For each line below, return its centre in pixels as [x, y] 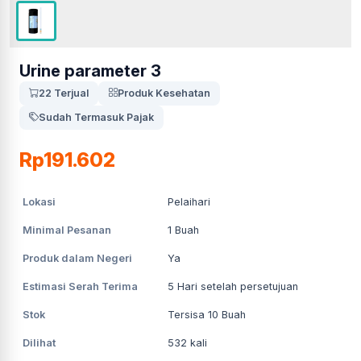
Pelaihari [189, 201]
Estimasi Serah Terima [80, 286]
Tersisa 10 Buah [207, 314]
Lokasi [39, 201]
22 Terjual [64, 93]
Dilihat [39, 342]
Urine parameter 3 [90, 71]
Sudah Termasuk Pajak [96, 117]
